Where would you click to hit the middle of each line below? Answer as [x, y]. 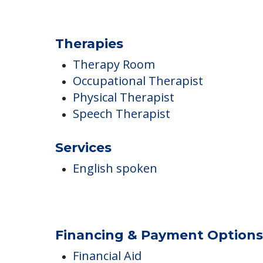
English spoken [115, 214]
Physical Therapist [124, 143]
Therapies [89, 90]
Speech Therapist [122, 160]
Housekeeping [113, 23]
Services [83, 194]
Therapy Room [114, 110]
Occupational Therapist [138, 127]
